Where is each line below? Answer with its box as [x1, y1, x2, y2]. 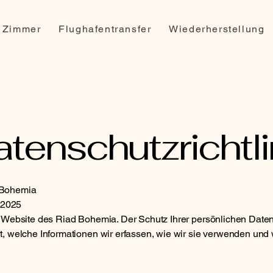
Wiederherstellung [169, 23, 265, 35]
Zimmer [2, 23, 41, 35]
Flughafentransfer [58, 23, 152, 35]
